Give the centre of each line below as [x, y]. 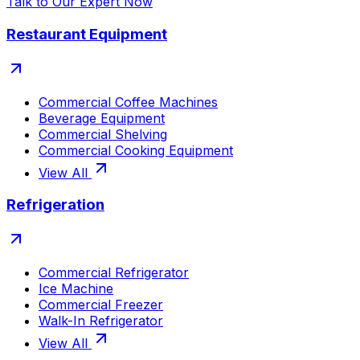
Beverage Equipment [102, 118]
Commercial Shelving [103, 134]
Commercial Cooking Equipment [136, 150]
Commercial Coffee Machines [128, 102]
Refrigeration [55, 205]
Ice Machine [76, 289]
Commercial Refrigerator [114, 273]
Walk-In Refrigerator [101, 321]
